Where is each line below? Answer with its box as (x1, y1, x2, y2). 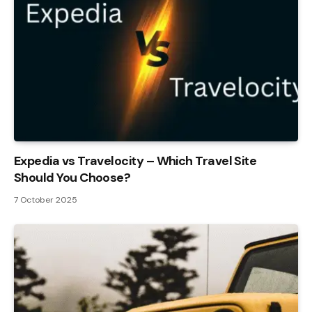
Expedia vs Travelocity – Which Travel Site (14, 153, 257, 170)
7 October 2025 (14, 194, 77, 206)
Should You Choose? (14, 169, 131, 187)
